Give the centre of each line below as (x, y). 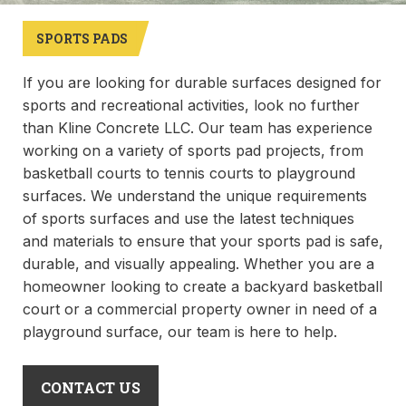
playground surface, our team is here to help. (180, 332)
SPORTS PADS (82, 39)
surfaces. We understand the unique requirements (195, 196)
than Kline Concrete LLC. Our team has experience (198, 128)
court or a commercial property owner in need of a (200, 309)
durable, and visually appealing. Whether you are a (198, 264)
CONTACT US (91, 387)
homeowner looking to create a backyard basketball (203, 286)
